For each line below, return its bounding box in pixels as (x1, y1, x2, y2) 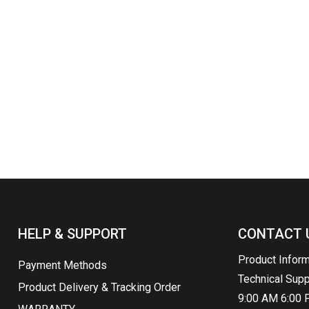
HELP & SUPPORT (18, 226, 128, 242)
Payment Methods (18, 259, 108, 272)
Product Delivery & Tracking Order (18, 281, 181, 294)
